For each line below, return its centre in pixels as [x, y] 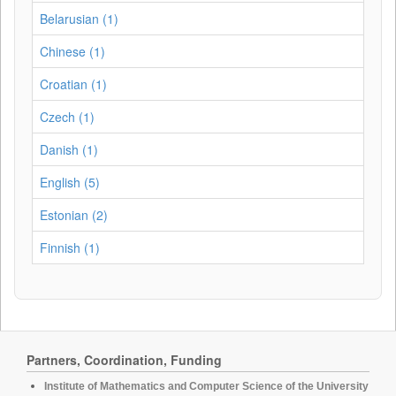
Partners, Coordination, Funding [124, 360]
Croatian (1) [73, 84]
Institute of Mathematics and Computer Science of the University [206, 386]
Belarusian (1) [79, 19]
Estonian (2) [74, 215]
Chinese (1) [72, 51]
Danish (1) [69, 149]
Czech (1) [67, 117]
